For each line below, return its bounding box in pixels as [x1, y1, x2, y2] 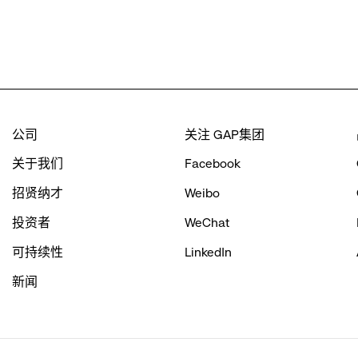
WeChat [184, 215, 229, 230]
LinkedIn [184, 245, 232, 260]
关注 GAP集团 [184, 127, 265, 142]
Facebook [184, 156, 241, 171]
